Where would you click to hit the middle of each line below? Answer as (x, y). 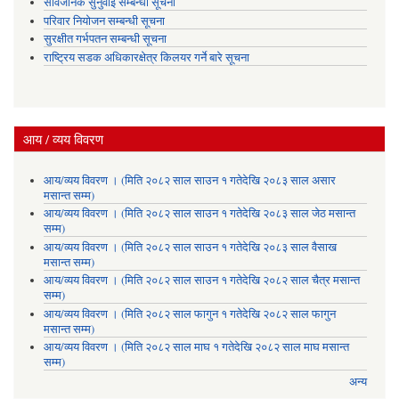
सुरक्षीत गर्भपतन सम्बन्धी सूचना (105, 39)
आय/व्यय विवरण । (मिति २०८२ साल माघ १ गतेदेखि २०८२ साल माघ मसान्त (196, 347)
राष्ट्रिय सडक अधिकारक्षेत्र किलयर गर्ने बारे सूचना (146, 58)
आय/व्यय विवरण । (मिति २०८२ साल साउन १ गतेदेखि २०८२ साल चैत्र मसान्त (201, 281)
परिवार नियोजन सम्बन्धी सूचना (104, 20)
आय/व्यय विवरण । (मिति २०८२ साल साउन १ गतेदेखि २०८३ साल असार (189, 180)
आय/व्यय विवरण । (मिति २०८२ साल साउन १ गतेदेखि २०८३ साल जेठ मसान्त (199, 214)
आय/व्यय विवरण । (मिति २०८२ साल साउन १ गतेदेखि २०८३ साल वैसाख (190, 247)
